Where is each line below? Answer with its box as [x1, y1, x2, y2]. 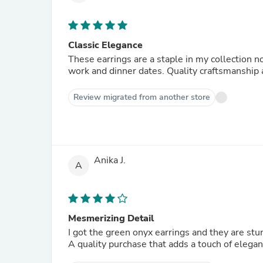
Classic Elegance [68, 39, 143, 52]
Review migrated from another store [73, 92, 210, 103]
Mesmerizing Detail [68, 212, 154, 225]
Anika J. [94, 154, 126, 167]
